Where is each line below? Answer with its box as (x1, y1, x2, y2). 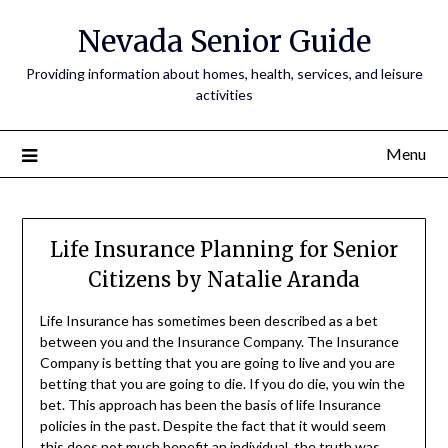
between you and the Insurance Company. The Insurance (39, 333, 399, 351)
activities (195, 86, 253, 103)
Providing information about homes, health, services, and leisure (25, 65, 423, 82)
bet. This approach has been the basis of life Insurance (39, 396, 381, 414)
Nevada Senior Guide (77, 23, 371, 60)
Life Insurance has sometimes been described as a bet (39, 312, 378, 330)
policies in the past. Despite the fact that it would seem (39, 417, 386, 435)
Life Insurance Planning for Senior (50, 237, 398, 263)
